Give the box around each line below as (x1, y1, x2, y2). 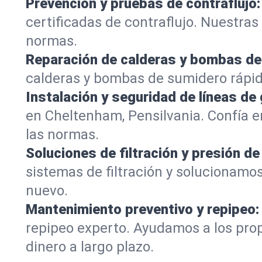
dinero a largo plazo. (26, 238, 154, 255)
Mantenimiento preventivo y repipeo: (26, 201, 259, 218)
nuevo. (26, 182, 68, 199)
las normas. (26, 126, 99, 143)
